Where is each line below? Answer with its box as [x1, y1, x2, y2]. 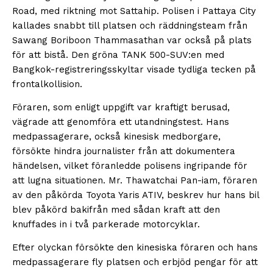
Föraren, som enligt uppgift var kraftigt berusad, [12, 102, 230, 113]
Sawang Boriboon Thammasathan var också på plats [12, 35, 252, 46]
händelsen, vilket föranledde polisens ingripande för [12, 160, 247, 172]
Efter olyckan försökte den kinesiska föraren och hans [12, 242, 258, 253]
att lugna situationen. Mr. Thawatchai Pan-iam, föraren [12, 175, 257, 186]
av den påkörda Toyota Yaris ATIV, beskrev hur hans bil [12, 190, 259, 201]
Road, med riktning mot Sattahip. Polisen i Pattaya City [12, 5, 256, 17]
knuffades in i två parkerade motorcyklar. [12, 219, 200, 230]
